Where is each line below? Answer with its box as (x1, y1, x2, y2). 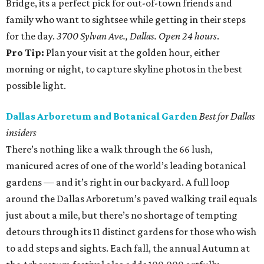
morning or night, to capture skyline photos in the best (6, 63, 242, 75)
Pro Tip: (6, 47, 46, 58)
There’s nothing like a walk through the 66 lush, (6, 143, 213, 155)
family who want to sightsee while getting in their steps (6, 14, 246, 25)
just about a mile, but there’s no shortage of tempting (6, 209, 237, 221)
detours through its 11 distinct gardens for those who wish (6, 226, 256, 237)
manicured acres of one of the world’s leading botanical (6, 160, 246, 171)
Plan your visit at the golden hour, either (46, 47, 220, 58)
